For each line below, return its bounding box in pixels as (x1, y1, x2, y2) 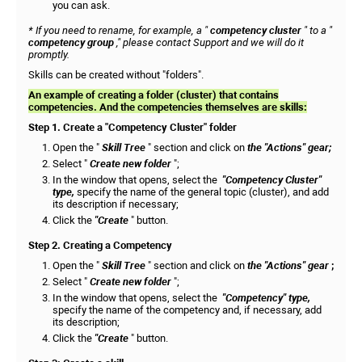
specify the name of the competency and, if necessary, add (53, 304, 322, 316)
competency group (28, 36, 114, 48)
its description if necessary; (53, 198, 179, 210)
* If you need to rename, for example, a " (28, 24, 210, 36)
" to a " (301, 24, 332, 36)
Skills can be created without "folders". (28, 69, 204, 81)
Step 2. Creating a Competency (28, 239, 172, 251)
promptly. (28, 48, 69, 61)
